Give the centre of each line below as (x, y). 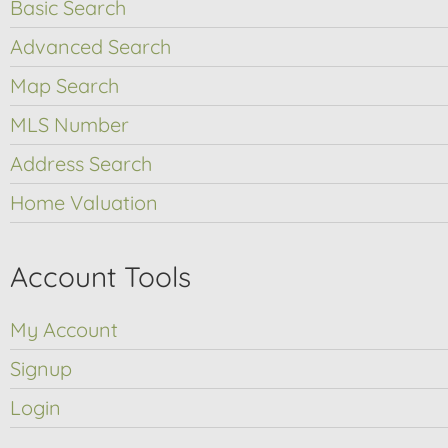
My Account (64, 330)
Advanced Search (90, 47)
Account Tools (100, 277)
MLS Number (69, 125)
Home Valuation (84, 203)
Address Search (81, 164)
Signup (41, 369)
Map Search (64, 86)
